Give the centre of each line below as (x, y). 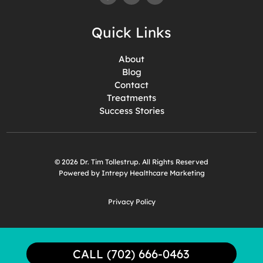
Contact (131, 85)
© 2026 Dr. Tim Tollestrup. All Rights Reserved (131, 161)
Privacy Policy (131, 201)
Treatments (131, 97)
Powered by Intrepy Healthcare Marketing (131, 173)
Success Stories (131, 110)
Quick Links (131, 32)
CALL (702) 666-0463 (131, 254)
